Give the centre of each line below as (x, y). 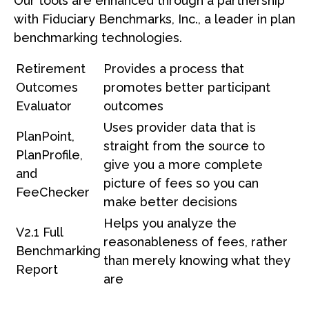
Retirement (51, 68)
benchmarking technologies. (98, 37)
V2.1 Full (39, 232)
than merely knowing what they (197, 260)
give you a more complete (183, 164)
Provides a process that (174, 68)
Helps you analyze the (170, 223)
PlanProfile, (49, 154)
